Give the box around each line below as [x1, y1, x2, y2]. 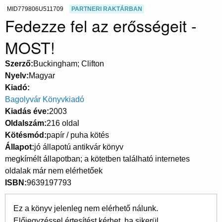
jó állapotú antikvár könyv [34, 143, 123, 152]
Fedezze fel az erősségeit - [5, 14, 197, 37]
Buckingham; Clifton [33, 59, 104, 68]
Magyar [29, 71, 55, 80]
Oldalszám [5, 119, 44, 128]
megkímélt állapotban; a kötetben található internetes [5, 155, 190, 164]
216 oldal [47, 119, 79, 128]
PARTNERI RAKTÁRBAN [71, 5, 142, 13]
